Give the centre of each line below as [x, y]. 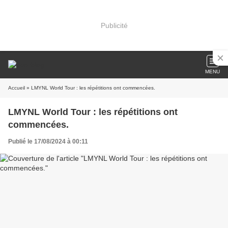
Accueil [17, 88]
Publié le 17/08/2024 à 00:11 [48, 141]
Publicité [114, 25]
